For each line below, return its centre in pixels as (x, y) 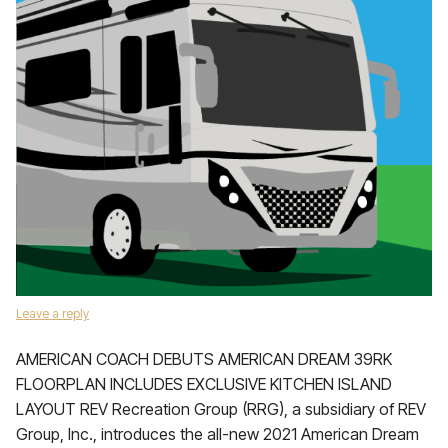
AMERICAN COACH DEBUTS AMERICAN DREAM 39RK (204, 359)
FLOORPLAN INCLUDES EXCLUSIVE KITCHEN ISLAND (204, 384)
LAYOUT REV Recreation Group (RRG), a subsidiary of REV (221, 409)
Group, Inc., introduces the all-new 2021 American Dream (217, 434)
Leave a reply (52, 313)
